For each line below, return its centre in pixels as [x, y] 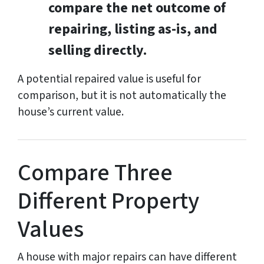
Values [51, 230]
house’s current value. [71, 112]
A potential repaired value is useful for [109, 79]
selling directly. [98, 51]
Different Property [108, 202]
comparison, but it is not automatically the [122, 96]
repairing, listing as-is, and [133, 29]
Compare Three [95, 173]
